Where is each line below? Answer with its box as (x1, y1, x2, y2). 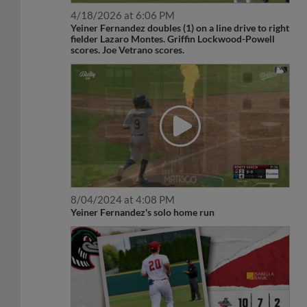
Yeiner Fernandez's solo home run (71, 206, 215, 219)
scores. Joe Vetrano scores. (71, 44, 185, 56)
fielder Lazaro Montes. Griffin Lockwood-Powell (71, 33, 275, 45)
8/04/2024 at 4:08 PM (71, 193, 175, 206)
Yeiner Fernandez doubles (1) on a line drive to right (71, 22, 290, 34)
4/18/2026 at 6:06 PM (71, 9, 175, 22)
